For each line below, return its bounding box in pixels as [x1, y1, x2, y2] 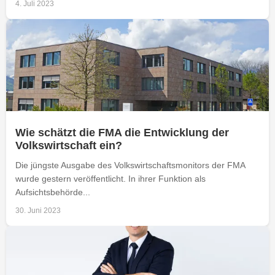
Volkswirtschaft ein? [15, 139, 122, 152]
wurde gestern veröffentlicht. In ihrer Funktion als [15, 173, 206, 184]
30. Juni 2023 [15, 206, 61, 215]
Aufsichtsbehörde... [15, 187, 90, 197]
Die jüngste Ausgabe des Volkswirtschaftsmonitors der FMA [15, 160, 245, 170]
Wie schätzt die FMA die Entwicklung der [15, 126, 229, 139]
